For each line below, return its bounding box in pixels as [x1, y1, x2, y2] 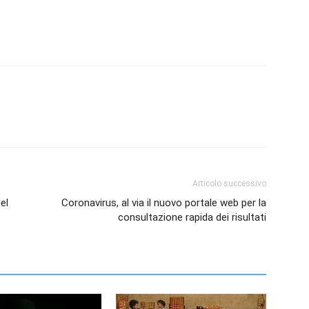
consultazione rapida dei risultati [118, 210, 266, 223]
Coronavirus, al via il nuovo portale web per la [61, 196, 266, 209]
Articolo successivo [192, 178, 266, 188]
